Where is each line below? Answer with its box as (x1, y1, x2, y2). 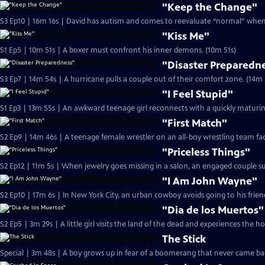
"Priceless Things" (162, 146, 251, 159)
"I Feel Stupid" (162, 88, 234, 101)
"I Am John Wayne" (162, 174, 258, 188)
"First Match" (162, 117, 228, 130)
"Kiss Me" (162, 30, 210, 43)
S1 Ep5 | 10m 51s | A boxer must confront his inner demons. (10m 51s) (205, 46, 236, 55)
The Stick (162, 232, 206, 245)
